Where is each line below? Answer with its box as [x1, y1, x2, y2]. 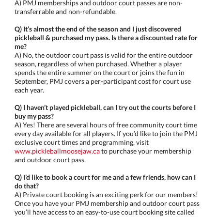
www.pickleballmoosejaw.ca [15, 147, 100, 155]
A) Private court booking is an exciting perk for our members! [15, 190, 198, 199]
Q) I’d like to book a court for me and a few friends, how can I [15, 173, 196, 181]
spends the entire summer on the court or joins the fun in [15, 68, 185, 77]
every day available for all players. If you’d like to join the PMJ [15, 129, 198, 138]
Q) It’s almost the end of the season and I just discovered [15, 25, 181, 33]
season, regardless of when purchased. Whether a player [15, 60, 182, 68]
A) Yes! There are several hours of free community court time [15, 121, 197, 129]
